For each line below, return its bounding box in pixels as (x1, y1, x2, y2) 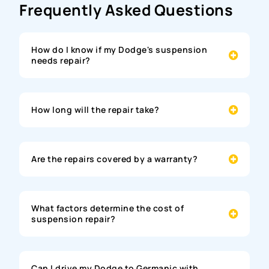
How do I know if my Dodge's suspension (31, 43, 208, 55)
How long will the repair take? (31, 103, 160, 115)
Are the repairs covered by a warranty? (31, 153, 198, 165)
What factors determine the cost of (31, 202, 184, 214)
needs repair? (31, 54, 91, 66)
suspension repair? (31, 213, 116, 225)
